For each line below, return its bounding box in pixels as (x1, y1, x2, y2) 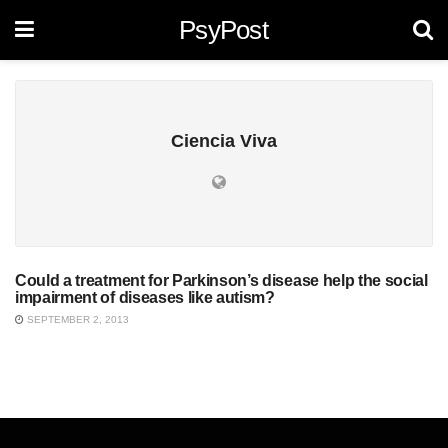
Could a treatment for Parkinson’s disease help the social (15, 272, 428, 289)
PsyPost (178, 15, 269, 45)
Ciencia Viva (171, 131, 277, 151)
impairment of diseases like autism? (15, 289, 275, 306)
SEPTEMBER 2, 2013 (24, 314, 129, 325)
